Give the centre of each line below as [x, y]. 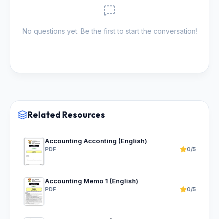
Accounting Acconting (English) [96, 141]
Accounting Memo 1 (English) [92, 181]
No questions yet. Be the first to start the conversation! [109, 31]
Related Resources [66, 115]
